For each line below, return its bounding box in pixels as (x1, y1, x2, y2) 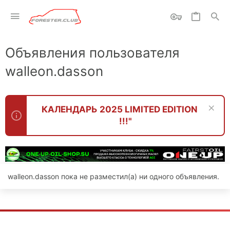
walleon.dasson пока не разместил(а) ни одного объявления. (8, 171, 219, 181)
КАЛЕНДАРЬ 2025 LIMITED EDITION (41, 104, 198, 114)
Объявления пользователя (5, 45, 180, 61)
